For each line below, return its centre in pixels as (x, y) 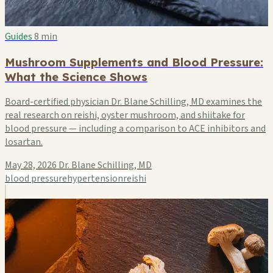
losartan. (24, 142)
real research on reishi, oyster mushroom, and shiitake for (125, 115)
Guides (19, 36)
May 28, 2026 (31, 165)
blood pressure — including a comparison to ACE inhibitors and (135, 129)
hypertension (95, 179)
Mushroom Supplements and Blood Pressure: (134, 62)
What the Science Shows (76, 76)
